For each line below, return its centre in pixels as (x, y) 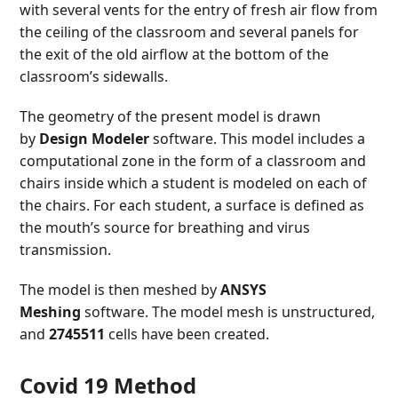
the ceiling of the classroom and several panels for (190, 32)
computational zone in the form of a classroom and (193, 160)
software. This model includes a (258, 138)
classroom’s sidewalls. (94, 76)
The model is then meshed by (120, 289)
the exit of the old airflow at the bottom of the (175, 54)
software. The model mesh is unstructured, (228, 311)
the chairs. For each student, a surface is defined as (192, 205)
